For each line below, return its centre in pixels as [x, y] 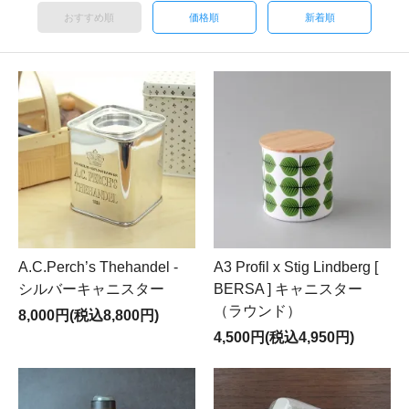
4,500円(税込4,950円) [284, 337]
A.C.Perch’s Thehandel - [98, 267]
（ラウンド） [257, 310]
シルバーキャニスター [91, 288]
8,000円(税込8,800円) [89, 315]
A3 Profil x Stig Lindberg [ [296, 267]
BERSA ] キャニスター [288, 288]
